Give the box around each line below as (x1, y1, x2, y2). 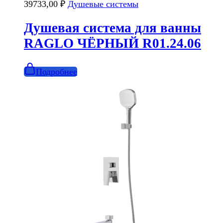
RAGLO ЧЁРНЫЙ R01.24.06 (24, 36, 201, 51)
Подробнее (36, 66, 77, 77)
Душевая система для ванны (24, 20, 201, 36)
